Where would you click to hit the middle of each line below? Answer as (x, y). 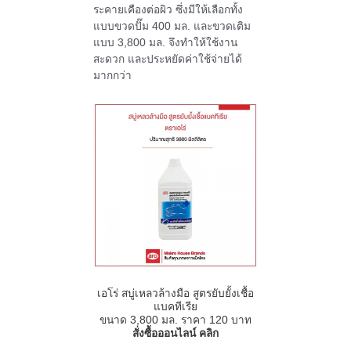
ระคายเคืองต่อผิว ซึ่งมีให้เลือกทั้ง (168, 10)
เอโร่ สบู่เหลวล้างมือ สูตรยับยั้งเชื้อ (175, 293)
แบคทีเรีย (175, 306)
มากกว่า (112, 76)
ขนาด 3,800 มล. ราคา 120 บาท (175, 320)
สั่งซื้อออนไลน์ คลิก (175, 333)
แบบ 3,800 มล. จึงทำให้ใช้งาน (165, 43)
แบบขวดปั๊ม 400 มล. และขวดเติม (172, 27)
